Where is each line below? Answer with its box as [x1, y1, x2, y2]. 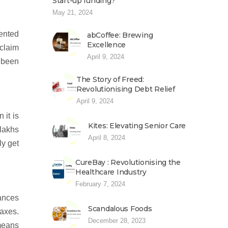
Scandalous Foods [88, 204, 152, 213]
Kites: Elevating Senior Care [88, 121, 186, 130]
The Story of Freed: [76, 75, 144, 84]
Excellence [87, 40, 126, 49]
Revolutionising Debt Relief [76, 84, 175, 94]
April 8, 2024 [88, 134, 125, 141]
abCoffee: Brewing [87, 31, 153, 40]
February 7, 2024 [75, 180, 125, 188]
